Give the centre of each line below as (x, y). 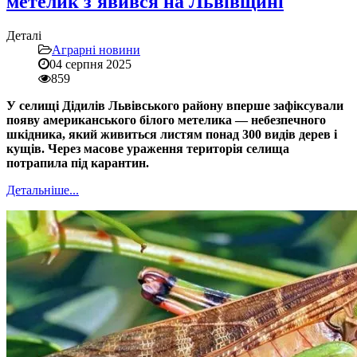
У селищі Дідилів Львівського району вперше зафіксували (175, 106)
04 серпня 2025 (90, 65)
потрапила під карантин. (78, 163)
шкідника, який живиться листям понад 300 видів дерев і (172, 135)
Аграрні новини (96, 50)
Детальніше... (43, 190)
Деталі (24, 36)
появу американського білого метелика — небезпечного (166, 120)
